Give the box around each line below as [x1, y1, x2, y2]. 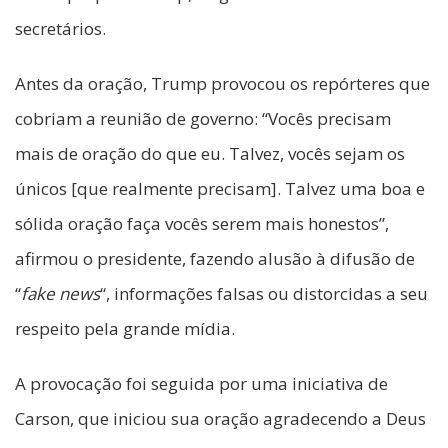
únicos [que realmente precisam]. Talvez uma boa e [15, 177, 425, 201]
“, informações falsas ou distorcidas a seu [100, 282, 428, 306]
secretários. [15, 17, 106, 41]
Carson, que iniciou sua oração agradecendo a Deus [15, 407, 426, 431]
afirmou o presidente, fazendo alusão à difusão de [15, 247, 415, 271]
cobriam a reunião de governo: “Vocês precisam [15, 107, 391, 131]
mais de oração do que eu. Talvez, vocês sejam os [15, 142, 405, 166]
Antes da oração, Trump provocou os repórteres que [15, 72, 430, 96]
